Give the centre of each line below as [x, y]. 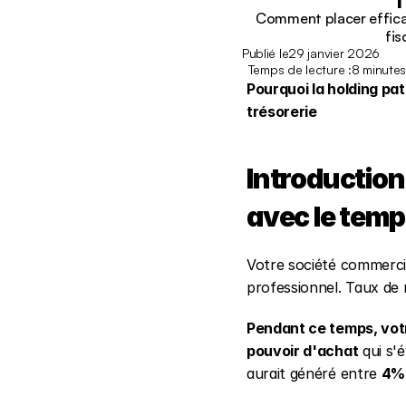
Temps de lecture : [300, 69]
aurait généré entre [314, 373]
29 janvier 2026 [334, 53]
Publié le [265, 53]
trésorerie [282, 111]
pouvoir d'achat [303, 351]
